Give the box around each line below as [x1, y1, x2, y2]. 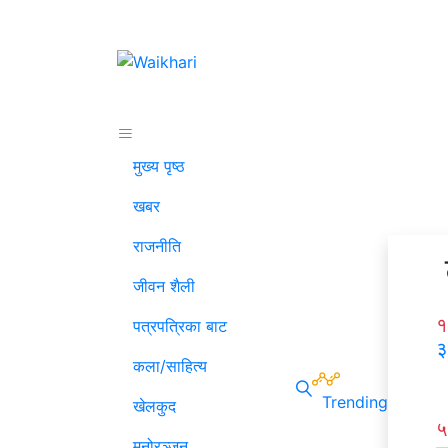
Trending [322, 391, 388, 412]
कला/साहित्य [133, 355, 207, 376]
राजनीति [133, 235, 181, 256]
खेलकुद [133, 395, 176, 416]
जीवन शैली [133, 275, 195, 296]
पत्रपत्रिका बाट [133, 315, 227, 336]
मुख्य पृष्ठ [133, 155, 185, 176]
